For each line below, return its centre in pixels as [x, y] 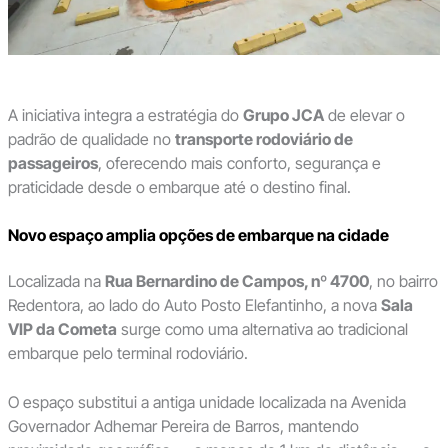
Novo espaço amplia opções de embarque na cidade [198, 234]
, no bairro [403, 280]
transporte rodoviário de [263, 139]
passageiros [52, 163]
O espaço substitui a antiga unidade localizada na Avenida [206, 402]
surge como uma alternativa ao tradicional [262, 328]
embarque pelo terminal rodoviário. [127, 352]
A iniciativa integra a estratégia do [125, 115]
